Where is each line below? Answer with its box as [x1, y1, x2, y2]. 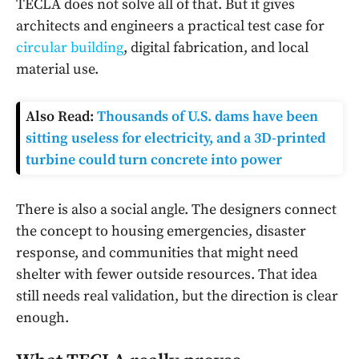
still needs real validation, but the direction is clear [16, 286, 338, 305]
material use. [16, 59, 99, 79]
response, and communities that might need [16, 243, 298, 262]
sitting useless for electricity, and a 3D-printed [26, 128, 325, 147]
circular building [16, 38, 123, 57]
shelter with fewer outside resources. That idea [16, 264, 317, 284]
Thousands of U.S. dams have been [97, 107, 318, 126]
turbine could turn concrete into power [26, 150, 282, 169]
